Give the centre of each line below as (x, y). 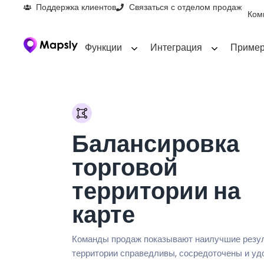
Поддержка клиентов (76, 7)
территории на (156, 191)
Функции (103, 47)
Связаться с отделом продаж (185, 7)
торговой (125, 167)
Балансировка (156, 144)
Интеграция (176, 47)
